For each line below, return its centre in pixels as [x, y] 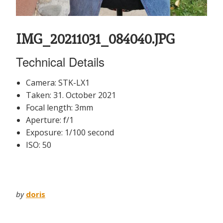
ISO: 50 [39, 145]
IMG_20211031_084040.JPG [95, 39]
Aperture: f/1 [50, 120]
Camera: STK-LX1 [58, 82]
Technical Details [60, 61]
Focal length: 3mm [59, 107]
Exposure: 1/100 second [70, 132]
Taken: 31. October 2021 [71, 95]
